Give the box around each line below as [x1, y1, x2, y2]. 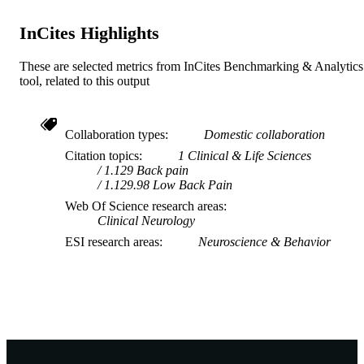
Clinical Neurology [97, 213, 195, 227]
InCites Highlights [19, 23, 159, 44]
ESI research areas [65, 234, 159, 249]
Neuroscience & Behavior [198, 234, 331, 249]
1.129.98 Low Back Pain [104, 177, 232, 192]
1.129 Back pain [104, 162, 188, 177]
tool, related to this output [19, 73, 149, 88]
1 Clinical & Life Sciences [178, 148, 311, 162]
